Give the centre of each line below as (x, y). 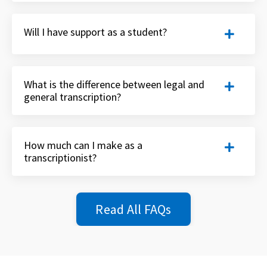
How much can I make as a (83, 145)
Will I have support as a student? (95, 32)
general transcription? (72, 97)
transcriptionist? (60, 158)
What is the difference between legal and (114, 85)
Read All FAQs (133, 209)
